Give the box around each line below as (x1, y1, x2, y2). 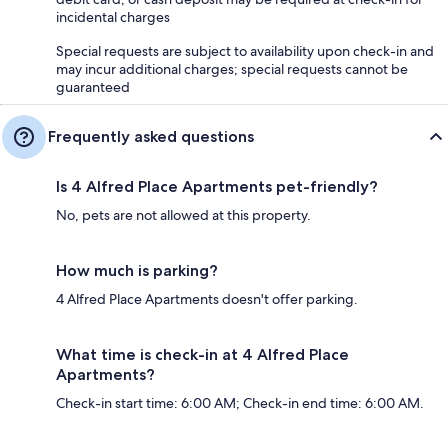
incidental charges (56, 7, 170, 26)
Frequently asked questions (48, 126, 254, 146)
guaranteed (56, 77, 130, 96)
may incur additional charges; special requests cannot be (56, 59, 408, 78)
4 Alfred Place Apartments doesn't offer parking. (56, 289, 358, 308)
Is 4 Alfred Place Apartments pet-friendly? (56, 176, 378, 196)
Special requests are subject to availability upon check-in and (56, 41, 434, 60)
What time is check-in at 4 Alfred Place (56, 344, 349, 364)
